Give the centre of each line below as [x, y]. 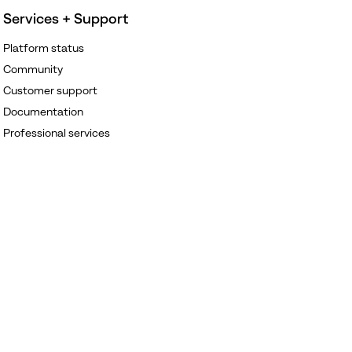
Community [33, 69]
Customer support [50, 90]
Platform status [43, 48]
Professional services [56, 132]
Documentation [43, 111]
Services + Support [65, 18]
